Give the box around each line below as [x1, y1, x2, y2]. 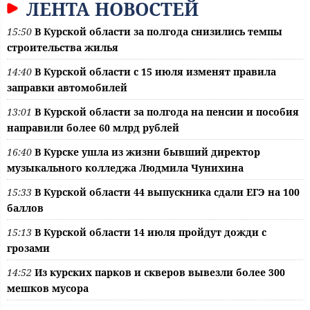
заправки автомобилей [7, 81, 127, 95]
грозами [7, 241, 50, 255]
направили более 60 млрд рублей [7, 121, 179, 135]
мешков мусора [7, 282, 89, 295]
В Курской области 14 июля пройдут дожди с [35, 226, 266, 239]
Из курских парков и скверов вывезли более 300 [35, 266, 285, 280]
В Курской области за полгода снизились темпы [35, 25, 282, 39]
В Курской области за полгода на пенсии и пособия [35, 105, 299, 119]
